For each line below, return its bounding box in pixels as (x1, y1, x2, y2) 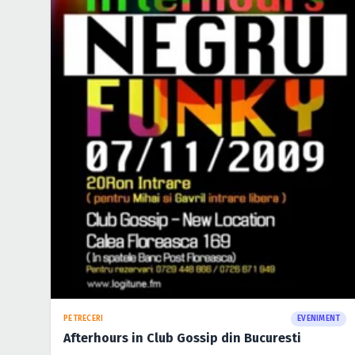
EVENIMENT (297, 314, 341, 324)
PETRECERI (63, 314, 104, 324)
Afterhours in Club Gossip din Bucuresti (63, 330, 301, 346)
